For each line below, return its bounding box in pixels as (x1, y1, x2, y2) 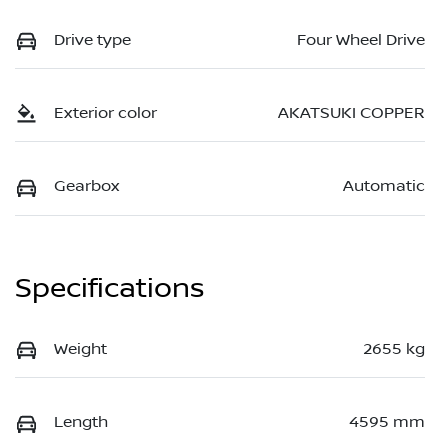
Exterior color (54, 104, 157, 122)
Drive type (54, 30, 131, 49)
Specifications (15, 271, 204, 305)
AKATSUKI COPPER (278, 104, 425, 122)
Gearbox (54, 177, 119, 196)
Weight (54, 339, 107, 358)
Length (54, 413, 108, 432)
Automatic (343, 177, 425, 196)
